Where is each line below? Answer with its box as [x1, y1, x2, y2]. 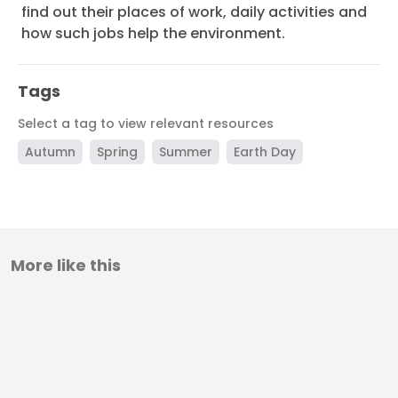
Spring [97, 143, 138, 161]
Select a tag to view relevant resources [18, 115, 274, 132]
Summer [159, 143, 212, 161]
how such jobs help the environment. [21, 23, 285, 44]
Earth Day [234, 143, 296, 161]
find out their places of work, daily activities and [21, 2, 367, 22]
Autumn [25, 143, 76, 161]
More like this [11, 254, 121, 276]
